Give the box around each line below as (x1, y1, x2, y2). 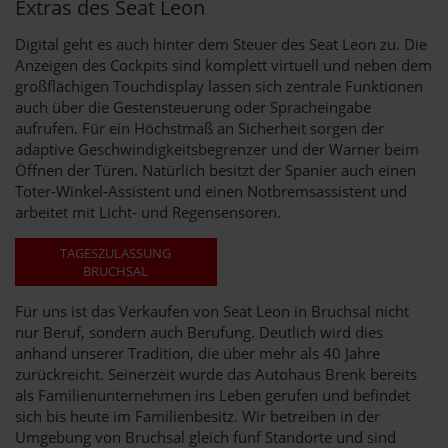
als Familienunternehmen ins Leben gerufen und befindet (15, 384, 410, 405)
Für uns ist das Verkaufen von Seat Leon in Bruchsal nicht (15, 300, 409, 321)
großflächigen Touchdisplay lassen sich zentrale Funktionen (15, 75, 423, 96)
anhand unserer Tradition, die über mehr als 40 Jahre (15, 342, 380, 363)
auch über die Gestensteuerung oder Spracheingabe (15, 96, 371, 117)
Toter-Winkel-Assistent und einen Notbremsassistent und (15, 180, 407, 201)
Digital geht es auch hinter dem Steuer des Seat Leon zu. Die (15, 33, 427, 54)
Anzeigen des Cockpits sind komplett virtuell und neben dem (15, 54, 432, 75)
